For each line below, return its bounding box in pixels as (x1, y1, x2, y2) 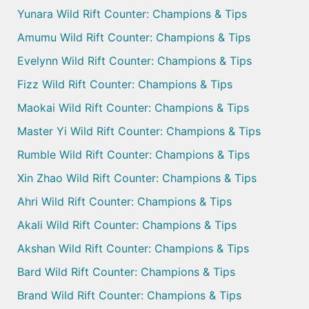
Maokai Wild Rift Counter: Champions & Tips (17, 101, 249, 115)
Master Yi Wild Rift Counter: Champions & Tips (17, 124, 261, 139)
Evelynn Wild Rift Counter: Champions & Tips (17, 54, 252, 68)
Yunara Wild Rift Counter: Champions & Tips (17, 7, 247, 21)
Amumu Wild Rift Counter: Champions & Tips (17, 30, 250, 45)
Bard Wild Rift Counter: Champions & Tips (17, 265, 235, 279)
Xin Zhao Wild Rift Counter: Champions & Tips (17, 171, 257, 186)
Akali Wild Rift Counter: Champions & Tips (17, 218, 237, 232)
